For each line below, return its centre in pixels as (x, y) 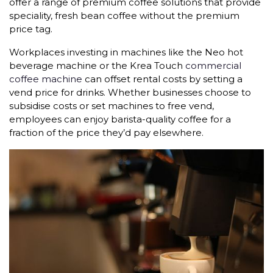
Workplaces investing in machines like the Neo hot (126, 52)
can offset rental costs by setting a (162, 79)
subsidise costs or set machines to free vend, (112, 106)
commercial (213, 66)
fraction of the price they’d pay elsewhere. (106, 133)
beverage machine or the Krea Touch (97, 66)
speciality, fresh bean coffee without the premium (124, 16)
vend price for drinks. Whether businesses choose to (130, 93)
